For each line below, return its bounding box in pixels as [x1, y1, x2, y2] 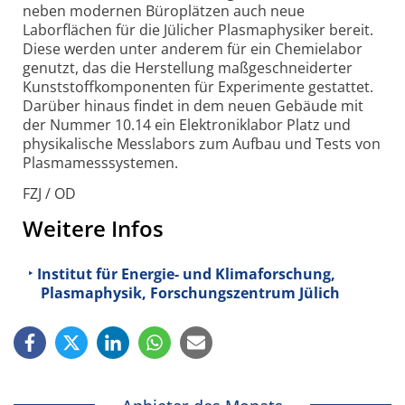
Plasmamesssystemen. [23, 153, 178, 174]
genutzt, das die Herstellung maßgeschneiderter [23, 58, 353, 79]
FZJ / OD [23, 184, 76, 204]
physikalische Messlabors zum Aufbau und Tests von [23, 134, 381, 155]
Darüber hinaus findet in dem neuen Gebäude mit [23, 96, 363, 117]
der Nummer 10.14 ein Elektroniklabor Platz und [23, 115, 351, 136]
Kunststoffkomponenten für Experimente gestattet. [23, 77, 373, 98]
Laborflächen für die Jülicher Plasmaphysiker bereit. [23, 20, 373, 41]
